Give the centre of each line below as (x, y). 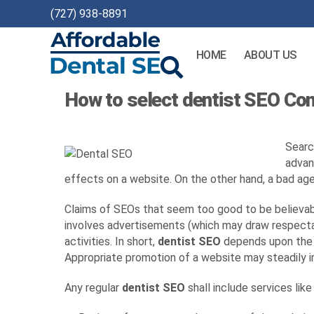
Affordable (76, 84)
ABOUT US (270, 55)
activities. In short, (111, 241)
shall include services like (248, 288)
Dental (66, 98)
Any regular (93, 288)
